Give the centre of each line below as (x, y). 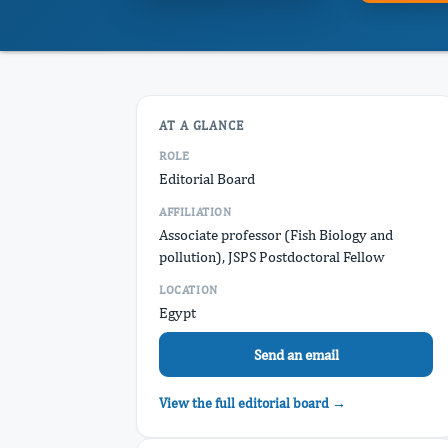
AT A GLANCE (202, 125)
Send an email (296, 354)
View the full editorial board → (252, 403)
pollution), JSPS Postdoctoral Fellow (272, 256)
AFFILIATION (195, 212)
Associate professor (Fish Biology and (276, 234)
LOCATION (188, 290)
